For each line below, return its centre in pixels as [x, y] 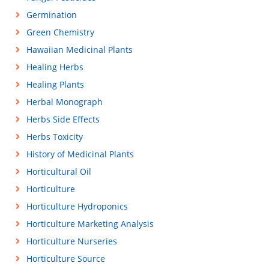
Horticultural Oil [59, 171]
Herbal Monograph [64, 102]
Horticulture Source [65, 258]
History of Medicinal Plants [80, 154]
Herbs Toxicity [54, 137]
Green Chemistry [60, 32]
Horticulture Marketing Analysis [90, 224]
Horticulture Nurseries [71, 241]
